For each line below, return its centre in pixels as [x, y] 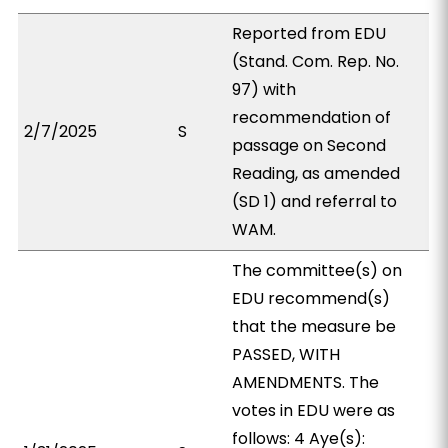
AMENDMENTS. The [306, 382]
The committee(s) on [317, 270]
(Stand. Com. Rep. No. [316, 61]
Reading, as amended [316, 173]
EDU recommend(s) [311, 298]
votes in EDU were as [314, 410]
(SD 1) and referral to [315, 201]
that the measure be [314, 326]
